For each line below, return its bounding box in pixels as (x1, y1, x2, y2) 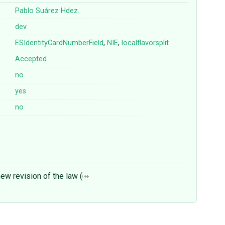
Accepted (15, 55, 47, 64)
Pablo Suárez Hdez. (15, 7, 80, 16)
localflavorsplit (122, 39, 169, 48)
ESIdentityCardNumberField (15, 39, 104, 48)
